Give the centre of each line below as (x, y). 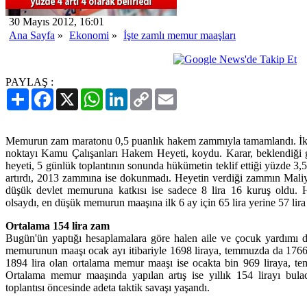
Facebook (75, 93)
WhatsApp (126, 93)
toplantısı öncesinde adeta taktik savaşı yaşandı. (108, 287)
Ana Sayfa (32, 35)
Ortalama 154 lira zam (58, 225)
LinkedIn (147, 93)
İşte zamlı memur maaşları (180, 35)
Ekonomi (89, 35)
